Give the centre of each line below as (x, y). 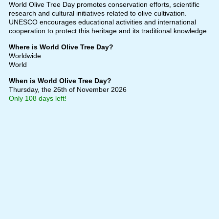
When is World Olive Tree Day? (60, 80)
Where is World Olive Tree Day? (61, 47)
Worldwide (25, 55)
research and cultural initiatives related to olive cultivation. (98, 13)
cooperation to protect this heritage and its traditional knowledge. (109, 31)
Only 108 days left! (37, 98)
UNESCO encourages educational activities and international (102, 22)
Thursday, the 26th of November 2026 (67, 89)
